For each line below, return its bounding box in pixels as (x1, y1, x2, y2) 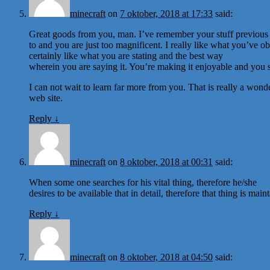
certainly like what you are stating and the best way (29, 50, 223, 61)
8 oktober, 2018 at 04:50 (120, 251, 213, 262)
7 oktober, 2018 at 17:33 (120, 8, 213, 19)
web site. (29, 92, 63, 103)
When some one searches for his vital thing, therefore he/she (29, 177, 257, 187)
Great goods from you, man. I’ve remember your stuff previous (29, 28, 268, 39)
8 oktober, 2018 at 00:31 (120, 156, 213, 167)
